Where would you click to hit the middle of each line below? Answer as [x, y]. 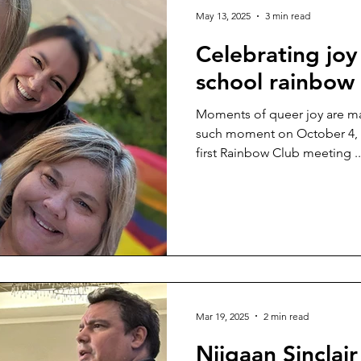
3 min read [288, 16]
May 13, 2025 [223, 16]
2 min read [286, 316]
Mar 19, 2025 [222, 316]
